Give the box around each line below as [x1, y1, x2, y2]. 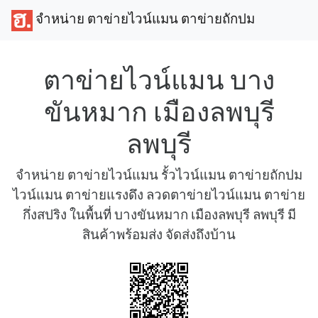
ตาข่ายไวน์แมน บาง [43, 63, 275, 97]
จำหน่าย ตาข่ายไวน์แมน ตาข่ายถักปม [33, 11, 255, 28]
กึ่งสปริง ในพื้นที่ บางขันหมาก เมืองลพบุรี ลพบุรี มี [22, 207, 296, 223]
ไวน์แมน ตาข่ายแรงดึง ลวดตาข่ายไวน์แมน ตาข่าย [13, 187, 305, 203]
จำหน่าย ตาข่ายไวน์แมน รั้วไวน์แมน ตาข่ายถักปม [16, 167, 302, 183]
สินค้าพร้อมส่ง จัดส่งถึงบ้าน [82, 226, 236, 243]
